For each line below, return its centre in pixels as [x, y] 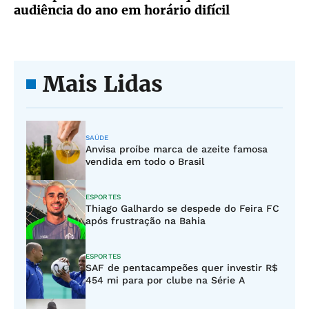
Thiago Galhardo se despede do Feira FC [182, 208]
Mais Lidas [103, 84]
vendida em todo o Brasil [145, 161]
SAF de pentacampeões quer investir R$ [182, 268]
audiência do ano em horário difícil [122, 10]
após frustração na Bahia [146, 221]
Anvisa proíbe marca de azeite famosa [177, 149]
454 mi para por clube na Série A [165, 280]
